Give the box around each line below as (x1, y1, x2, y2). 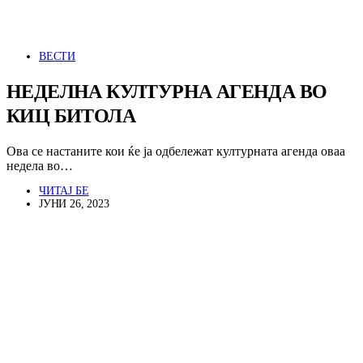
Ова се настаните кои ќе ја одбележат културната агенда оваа (6, 144, 345, 159)
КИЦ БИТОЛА (6, 105, 135, 127)
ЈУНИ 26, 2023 (39, 198, 109, 211)
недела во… (6, 159, 73, 173)
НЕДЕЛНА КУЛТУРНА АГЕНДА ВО (6, 81, 327, 103)
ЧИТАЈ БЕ (39, 185, 89, 198)
